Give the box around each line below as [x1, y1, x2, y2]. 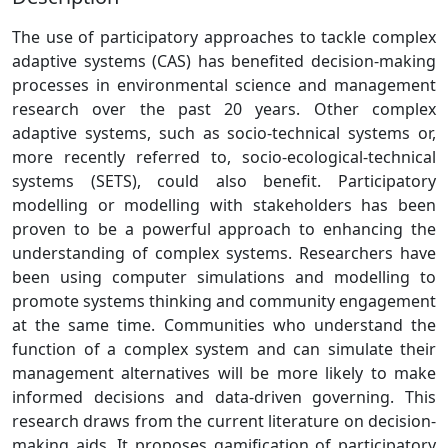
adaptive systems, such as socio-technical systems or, [12, 122, 436, 144]
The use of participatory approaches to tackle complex [12, 26, 436, 48]
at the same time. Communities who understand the [12, 314, 436, 336]
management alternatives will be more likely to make [12, 362, 436, 384]
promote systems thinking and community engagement [12, 290, 436, 312]
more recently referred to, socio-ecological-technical [12, 146, 436, 168]
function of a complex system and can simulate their [12, 338, 436, 360]
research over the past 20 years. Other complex [12, 98, 436, 120]
